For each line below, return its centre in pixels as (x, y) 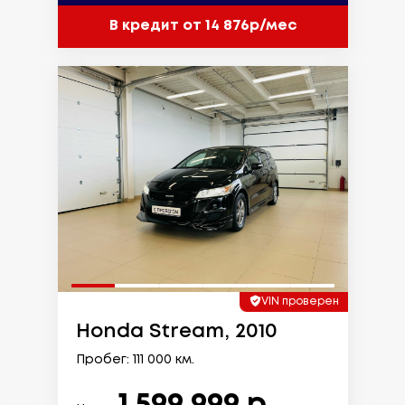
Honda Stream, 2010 (176, 331)
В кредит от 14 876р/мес (202, 26)
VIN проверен (300, 301)
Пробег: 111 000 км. (135, 359)
